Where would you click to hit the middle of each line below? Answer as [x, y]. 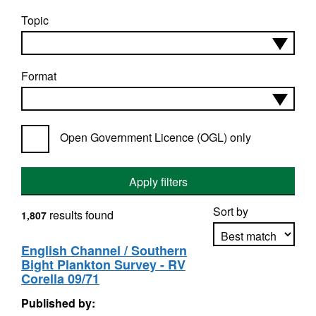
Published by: [58, 303]
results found [80, 215]
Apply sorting [254, 275]
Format [39, 76]
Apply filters [158, 182]
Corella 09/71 [60, 279]
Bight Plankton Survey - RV [103, 265]
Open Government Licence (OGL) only [156, 137]
